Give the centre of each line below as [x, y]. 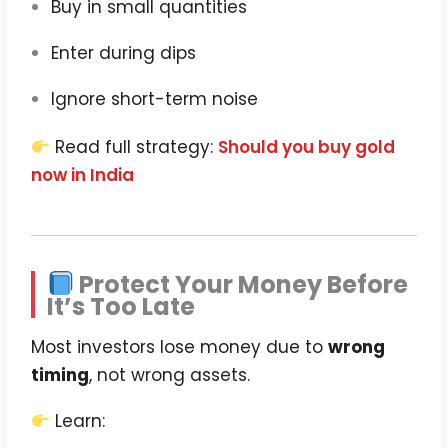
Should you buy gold [307, 147]
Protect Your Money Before [241, 285]
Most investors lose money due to [180, 347]
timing [60, 375]
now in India [83, 175]
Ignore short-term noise [155, 99]
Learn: [78, 421]
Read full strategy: [134, 147]
